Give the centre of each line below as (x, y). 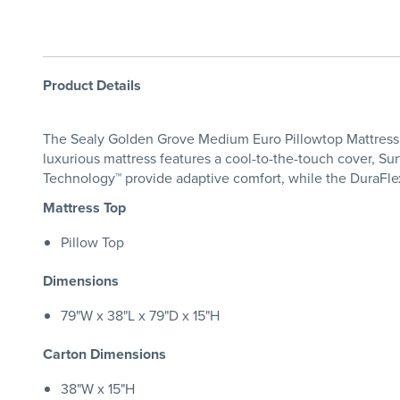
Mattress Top (84, 207)
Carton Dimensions (104, 354)
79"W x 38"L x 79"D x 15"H (140, 315)
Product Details (92, 86)
